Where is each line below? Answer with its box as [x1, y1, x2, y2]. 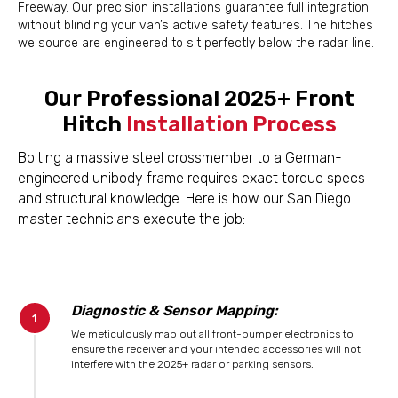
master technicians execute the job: [18, 211, 245, 227]
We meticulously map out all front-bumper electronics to [71, 328, 354, 340]
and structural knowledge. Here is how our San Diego [18, 190, 351, 207]
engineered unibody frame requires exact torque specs [18, 170, 365, 187]
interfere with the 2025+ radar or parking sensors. [71, 358, 314, 370]
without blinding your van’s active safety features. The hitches [18, 18, 373, 33]
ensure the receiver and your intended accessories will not [71, 343, 361, 355]
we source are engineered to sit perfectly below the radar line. [18, 36, 374, 51]
